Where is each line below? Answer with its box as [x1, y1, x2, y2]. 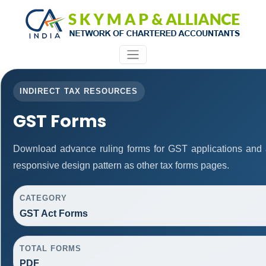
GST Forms [12, 109, 106, 133]
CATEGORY [19, 193, 68, 202]
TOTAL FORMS [19, 243, 82, 253]
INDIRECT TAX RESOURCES [20, 86, 138, 96]
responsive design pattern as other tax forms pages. [12, 160, 229, 170]
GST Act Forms [19, 208, 88, 218]
